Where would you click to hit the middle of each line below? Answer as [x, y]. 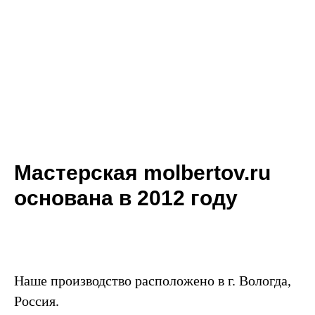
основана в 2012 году [126, 198]
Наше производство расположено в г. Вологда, [153, 281]
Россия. [37, 301]
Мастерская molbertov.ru [142, 173]
